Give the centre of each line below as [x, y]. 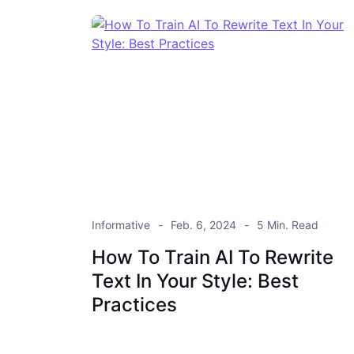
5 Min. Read [288, 225]
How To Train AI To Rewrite [213, 258]
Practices [134, 305]
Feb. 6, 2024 [203, 225]
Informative [121, 225]
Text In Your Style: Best [195, 281]
